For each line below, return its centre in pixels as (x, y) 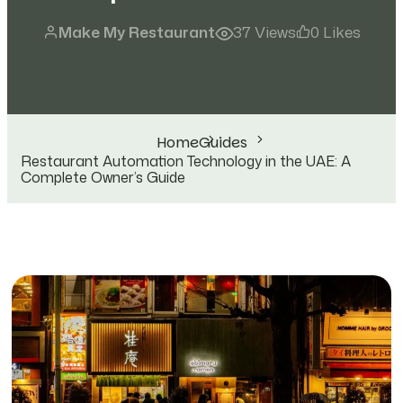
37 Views (264, 32)
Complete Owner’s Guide (103, 177)
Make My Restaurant (136, 32)
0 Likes (335, 32)
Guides (223, 142)
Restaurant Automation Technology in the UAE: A (186, 161)
